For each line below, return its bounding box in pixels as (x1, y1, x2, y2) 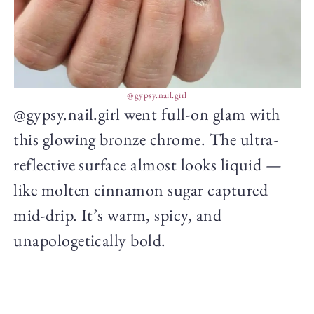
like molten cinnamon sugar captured (13, 178, 268, 200)
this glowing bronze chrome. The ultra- (13, 128, 279, 150)
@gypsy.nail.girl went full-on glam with (13, 102, 280, 125)
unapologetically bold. (13, 228, 166, 251)
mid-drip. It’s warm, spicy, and (13, 203, 222, 226)
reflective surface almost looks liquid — (13, 153, 282, 175)
